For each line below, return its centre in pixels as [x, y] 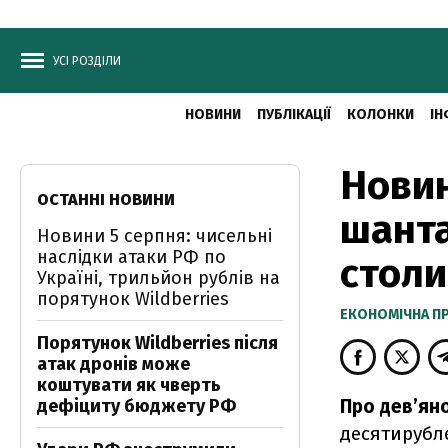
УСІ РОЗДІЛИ [87, 61]
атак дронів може [113, 364]
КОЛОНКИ [380, 114]
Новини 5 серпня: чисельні [154, 236]
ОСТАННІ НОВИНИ [106, 199]
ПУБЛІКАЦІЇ [293, 114]
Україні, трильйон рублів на [158, 278]
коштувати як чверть [129, 385]
